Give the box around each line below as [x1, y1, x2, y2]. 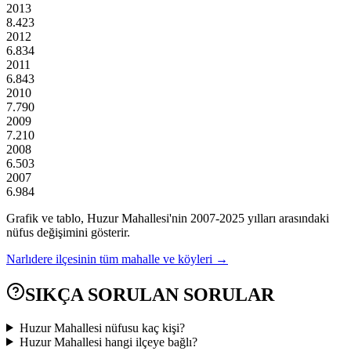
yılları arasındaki [244, 211, 329, 225]
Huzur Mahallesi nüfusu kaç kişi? [19, 320, 185, 335]
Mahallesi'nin [118, 211, 187, 225]
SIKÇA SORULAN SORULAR [25, 284, 274, 305]
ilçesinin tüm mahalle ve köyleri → [56, 251, 228, 266]
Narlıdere [6, 251, 52, 266]
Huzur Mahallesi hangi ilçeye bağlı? [19, 335, 197, 349]
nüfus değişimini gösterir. [6, 225, 130, 239]
